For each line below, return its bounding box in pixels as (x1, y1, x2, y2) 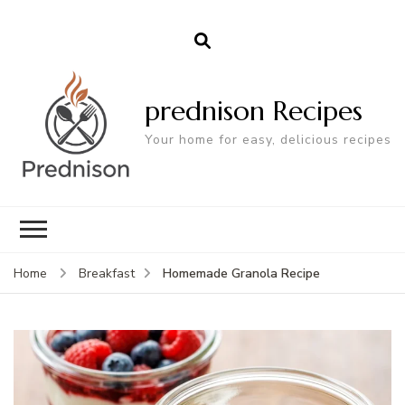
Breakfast (79, 265, 135, 283)
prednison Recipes (145, 93, 363, 127)
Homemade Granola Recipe (163, 265, 320, 283)
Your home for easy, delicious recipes (145, 130, 391, 148)
